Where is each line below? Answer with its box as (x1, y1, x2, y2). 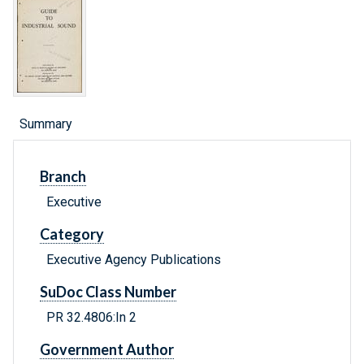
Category (40, 225, 104, 244)
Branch (40, 167, 86, 186)
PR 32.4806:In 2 (46, 310, 136, 326)
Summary (19, 116, 72, 132)
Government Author (40, 340, 174, 359)
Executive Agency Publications (46, 252, 221, 268)
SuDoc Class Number (40, 283, 176, 301)
